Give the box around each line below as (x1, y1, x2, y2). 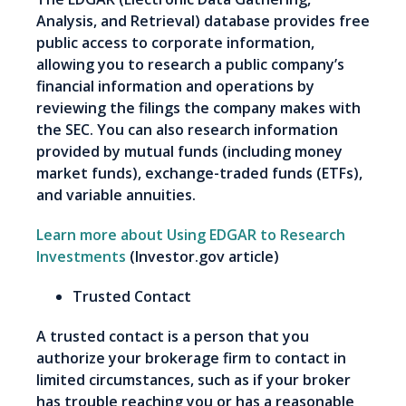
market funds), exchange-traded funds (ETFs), (36, 163, 362, 184)
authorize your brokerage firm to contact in (36, 348, 346, 369)
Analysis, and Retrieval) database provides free (36, 11, 370, 32)
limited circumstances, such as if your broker (36, 370, 351, 391)
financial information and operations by (36, 76, 314, 97)
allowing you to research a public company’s (36, 54, 344, 75)
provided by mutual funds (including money (36, 141, 343, 162)
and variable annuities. (36, 185, 199, 206)
